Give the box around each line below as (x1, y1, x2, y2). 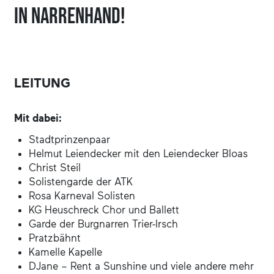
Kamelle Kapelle (29, 245, 103, 258)
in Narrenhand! (14, 3, 126, 30)
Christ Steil (29, 161, 81, 174)
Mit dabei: (14, 111, 62, 124)
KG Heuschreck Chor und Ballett (29, 203, 180, 216)
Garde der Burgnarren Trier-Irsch (29, 217, 179, 230)
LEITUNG (14, 75, 71, 91)
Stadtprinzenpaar (29, 133, 111, 146)
